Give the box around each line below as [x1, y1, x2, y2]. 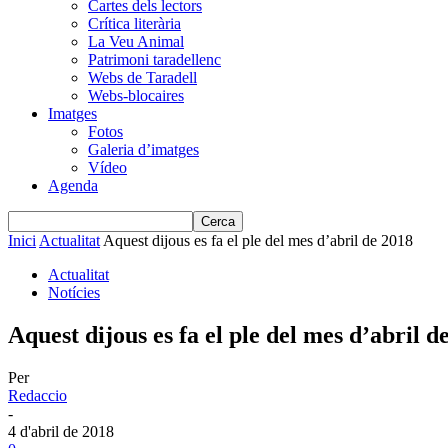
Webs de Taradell [88, 69, 197, 86]
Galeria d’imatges [88, 141, 199, 158]
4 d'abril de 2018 [8, 422, 114, 440]
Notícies [48, 284, 100, 301]
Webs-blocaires [88, 87, 184, 104]
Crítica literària [88, 15, 181, 32]
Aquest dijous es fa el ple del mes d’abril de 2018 [103, 232, 413, 249]
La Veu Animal [88, 33, 184, 50]
